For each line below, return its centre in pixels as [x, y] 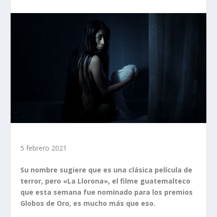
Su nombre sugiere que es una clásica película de [107, 170]
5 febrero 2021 [44, 148]
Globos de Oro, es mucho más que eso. [88, 203]
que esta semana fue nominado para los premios [107, 192]
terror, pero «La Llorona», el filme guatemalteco [106, 181]
